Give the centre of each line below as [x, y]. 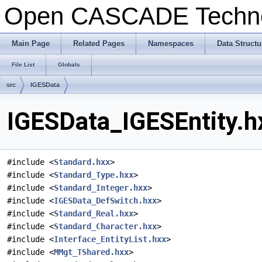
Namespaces [171, 44]
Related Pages [99, 44]
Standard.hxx [82, 162]
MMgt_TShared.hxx [91, 252]
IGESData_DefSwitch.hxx [105, 201]
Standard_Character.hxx [105, 227]
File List [23, 65]
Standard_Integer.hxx [101, 188]
